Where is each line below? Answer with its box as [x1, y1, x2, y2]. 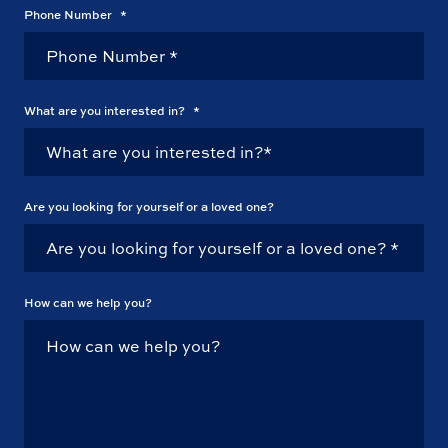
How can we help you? [24, 294, 152, 312]
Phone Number [24, 6, 115, 24]
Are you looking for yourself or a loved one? [24, 198, 274, 216]
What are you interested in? [24, 102, 188, 120]
